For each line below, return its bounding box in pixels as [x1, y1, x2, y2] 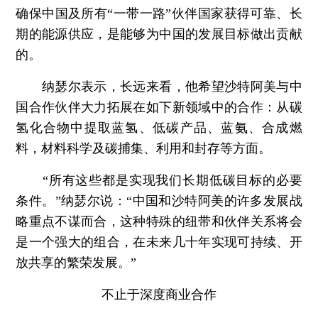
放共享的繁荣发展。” [16, 256, 137, 270]
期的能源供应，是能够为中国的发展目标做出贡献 [16, 27, 302, 42]
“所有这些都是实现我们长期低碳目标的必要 [16, 173, 302, 188]
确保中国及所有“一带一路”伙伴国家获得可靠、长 [16, 6, 302, 21]
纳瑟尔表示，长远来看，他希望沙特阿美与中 [16, 79, 302, 94]
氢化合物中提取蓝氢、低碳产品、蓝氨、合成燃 [16, 121, 302, 136]
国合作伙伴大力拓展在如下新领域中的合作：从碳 [16, 100, 302, 115]
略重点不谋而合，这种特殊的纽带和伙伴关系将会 [16, 214, 302, 229]
